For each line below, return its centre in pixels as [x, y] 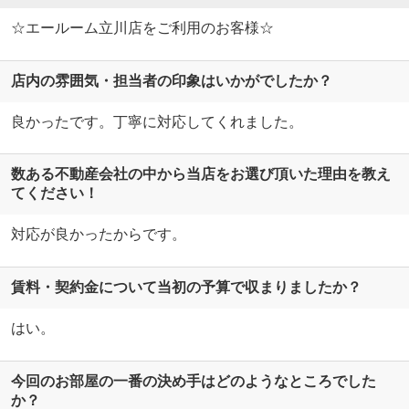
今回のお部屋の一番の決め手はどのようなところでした [193, 381]
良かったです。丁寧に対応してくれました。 [157, 121]
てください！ [54, 194]
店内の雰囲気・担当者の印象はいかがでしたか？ [171, 80]
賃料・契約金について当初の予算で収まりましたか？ [186, 288]
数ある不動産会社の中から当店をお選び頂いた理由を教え [200, 174]
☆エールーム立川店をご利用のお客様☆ [142, 27]
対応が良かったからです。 [98, 235]
